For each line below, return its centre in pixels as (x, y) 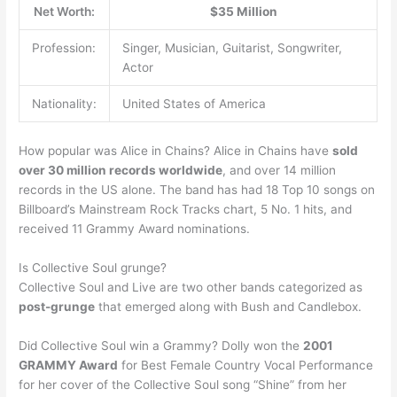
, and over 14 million (280, 170)
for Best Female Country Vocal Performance (246, 365)
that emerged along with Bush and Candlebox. (229, 306)
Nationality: (64, 104)
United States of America (194, 104)
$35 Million (243, 12)
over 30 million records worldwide (121, 170)
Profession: (63, 48)
